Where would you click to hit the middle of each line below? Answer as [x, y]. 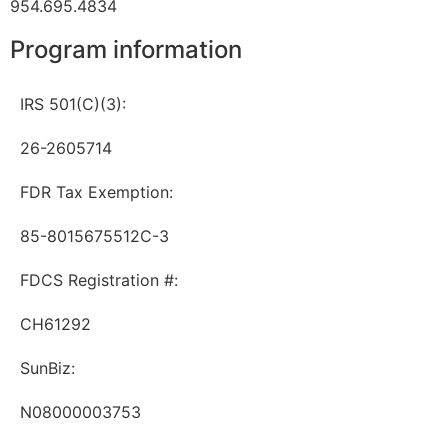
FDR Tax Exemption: [96, 192]
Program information [126, 50]
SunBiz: [47, 368]
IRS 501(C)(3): [73, 104]
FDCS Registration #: [99, 280]
